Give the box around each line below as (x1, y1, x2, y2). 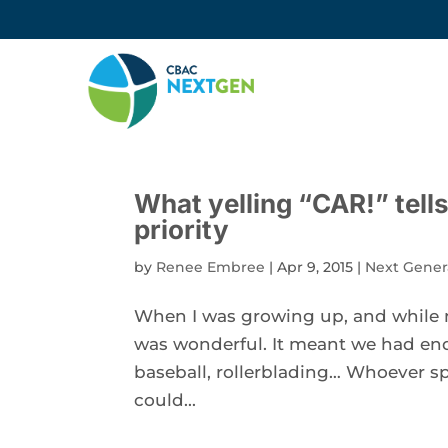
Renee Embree (156, 258, 266, 276)
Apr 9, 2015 (277, 258, 354, 276)
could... (134, 390, 197, 410)
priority (134, 214, 230, 245)
